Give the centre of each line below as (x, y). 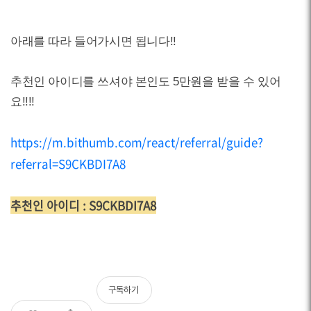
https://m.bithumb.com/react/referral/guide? (137, 142)
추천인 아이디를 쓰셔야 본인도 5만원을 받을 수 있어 (146, 82)
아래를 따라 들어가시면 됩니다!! (93, 41)
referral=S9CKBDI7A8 (68, 163)
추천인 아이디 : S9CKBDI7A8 (83, 205)
